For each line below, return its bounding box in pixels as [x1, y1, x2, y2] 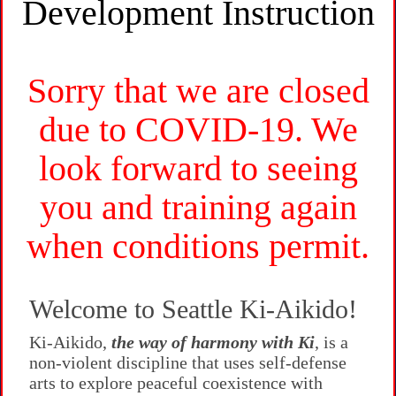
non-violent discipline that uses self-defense [29, 353, 346, 373]
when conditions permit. [27, 226, 369, 267]
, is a [315, 332, 348, 353]
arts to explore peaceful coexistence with [29, 373, 323, 393]
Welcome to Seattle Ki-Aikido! [29, 294, 357, 324]
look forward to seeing [38, 148, 358, 189]
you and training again [39, 187, 357, 228]
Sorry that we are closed [27, 71, 369, 111]
